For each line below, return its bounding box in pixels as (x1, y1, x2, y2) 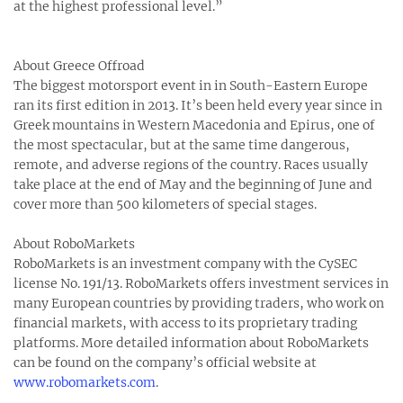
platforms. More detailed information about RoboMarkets (13, 335, 369, 351)
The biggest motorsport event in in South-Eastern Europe (13, 77, 368, 94)
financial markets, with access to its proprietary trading (13, 315, 357, 331)
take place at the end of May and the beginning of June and (13, 176, 372, 193)
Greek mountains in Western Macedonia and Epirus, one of (13, 117, 375, 133)
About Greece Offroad (13, 58, 145, 74)
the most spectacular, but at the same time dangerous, (13, 137, 350, 153)
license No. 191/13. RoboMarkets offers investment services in (13, 275, 389, 291)
